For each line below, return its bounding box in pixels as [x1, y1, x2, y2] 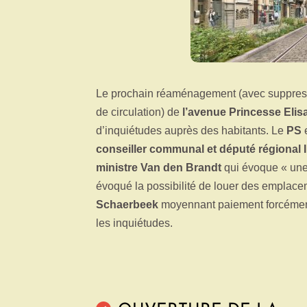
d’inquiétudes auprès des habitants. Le [96, 125, 286, 136]
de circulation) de [96, 106, 182, 118]
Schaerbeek [96, 199, 158, 210]
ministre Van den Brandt [96, 162, 221, 173]
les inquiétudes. [96, 217, 173, 229]
